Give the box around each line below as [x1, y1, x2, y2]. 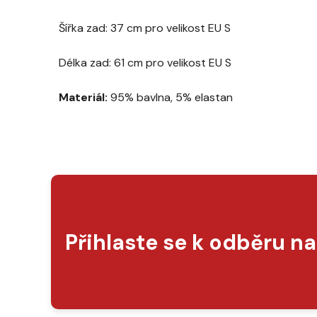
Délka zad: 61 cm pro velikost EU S [59, 54, 231, 70]
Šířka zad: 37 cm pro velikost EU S [59, 20, 231, 35]
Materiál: [59, 89, 108, 105]
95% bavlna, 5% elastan [108, 89, 233, 105]
